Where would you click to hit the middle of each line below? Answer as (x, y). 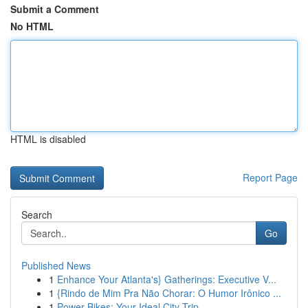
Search (37, 214)
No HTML (32, 26)
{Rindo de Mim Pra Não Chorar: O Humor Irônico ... (169, 293)
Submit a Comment (55, 9)
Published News (56, 265)
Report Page (270, 177)
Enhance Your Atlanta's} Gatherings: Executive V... (167, 279)
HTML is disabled (48, 139)
